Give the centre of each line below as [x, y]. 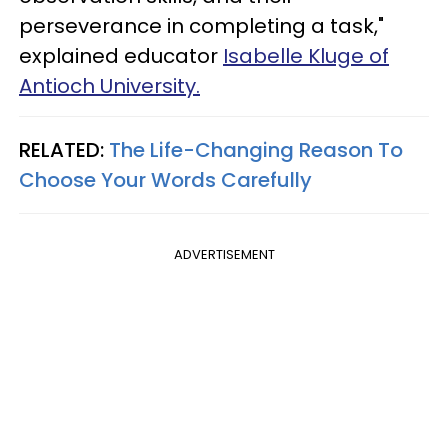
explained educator [121, 56]
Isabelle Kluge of [306, 56]
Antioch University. [109, 86]
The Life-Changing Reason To [256, 150]
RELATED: [64, 150]
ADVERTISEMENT [224, 255]
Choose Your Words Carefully [165, 180]
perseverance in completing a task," [201, 26]
